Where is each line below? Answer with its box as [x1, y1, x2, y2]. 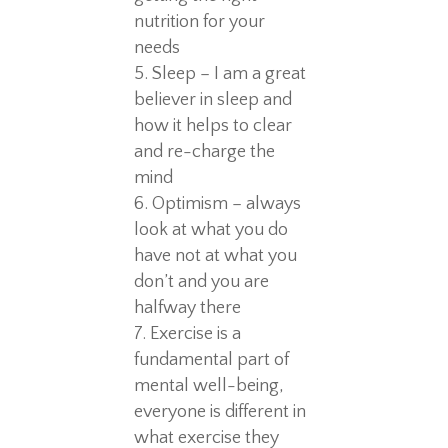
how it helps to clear [134, 115, 293, 136]
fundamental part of [134, 349, 290, 370]
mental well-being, [134, 375, 285, 396]
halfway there [134, 297, 242, 318]
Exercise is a [150, 323, 242, 344]
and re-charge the [134, 141, 276, 162]
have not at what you [134, 245, 298, 266]
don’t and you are [134, 271, 270, 292]
